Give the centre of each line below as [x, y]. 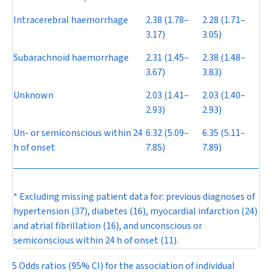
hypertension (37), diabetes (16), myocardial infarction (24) [135, 211]
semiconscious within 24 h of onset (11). [96, 240]
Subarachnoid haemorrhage [71, 58]
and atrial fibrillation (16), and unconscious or [108, 226]
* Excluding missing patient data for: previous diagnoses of [134, 197]
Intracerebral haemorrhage [71, 20]
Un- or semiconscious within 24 [78, 133]
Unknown [33, 95]
